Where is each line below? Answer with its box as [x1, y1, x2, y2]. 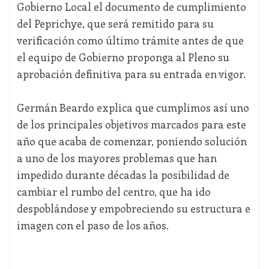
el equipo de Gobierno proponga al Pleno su [16, 50, 229, 65]
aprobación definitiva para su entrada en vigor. [16, 67, 246, 82]
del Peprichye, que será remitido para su [16, 16, 214, 31]
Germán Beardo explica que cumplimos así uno [16, 100, 249, 115]
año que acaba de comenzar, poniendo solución [16, 134, 247, 149]
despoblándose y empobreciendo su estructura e [16, 201, 250, 216]
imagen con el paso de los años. [16, 218, 169, 233]
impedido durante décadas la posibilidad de [16, 168, 229, 183]
